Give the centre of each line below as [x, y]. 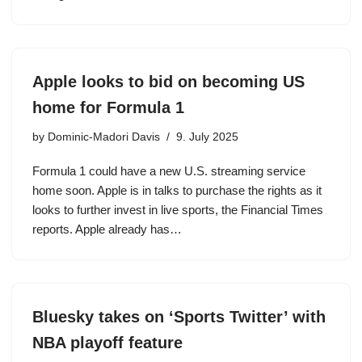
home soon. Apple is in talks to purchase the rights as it [177, 190]
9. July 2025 [207, 137]
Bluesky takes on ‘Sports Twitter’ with [179, 317]
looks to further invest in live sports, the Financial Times [178, 210]
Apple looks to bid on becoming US [168, 82]
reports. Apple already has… [109, 229]
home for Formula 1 [108, 107]
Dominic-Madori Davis [104, 137]
